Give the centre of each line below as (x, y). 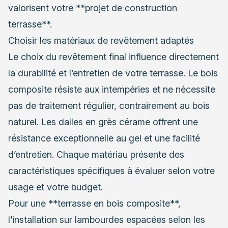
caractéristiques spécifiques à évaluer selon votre (111, 170)
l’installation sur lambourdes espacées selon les (107, 219)
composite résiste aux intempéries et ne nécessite (112, 89)
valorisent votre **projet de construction (93, 8)
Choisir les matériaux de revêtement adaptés (101, 40)
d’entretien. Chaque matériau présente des (96, 154)
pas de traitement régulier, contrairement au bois (109, 105)
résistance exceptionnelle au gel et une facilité (104, 138)
